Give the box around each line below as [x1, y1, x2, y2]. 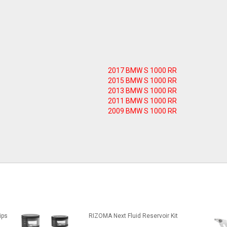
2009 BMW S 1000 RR [107, 107, 177, 115]
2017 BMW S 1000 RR [107, 66, 177, 74]
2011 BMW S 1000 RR [107, 97, 177, 105]
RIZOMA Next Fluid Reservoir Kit [88, 212, 178, 219]
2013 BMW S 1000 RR [107, 87, 177, 95]
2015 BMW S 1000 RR [107, 77, 177, 85]
